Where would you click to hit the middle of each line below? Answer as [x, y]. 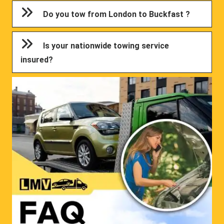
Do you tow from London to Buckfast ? [117, 14]
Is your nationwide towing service [106, 45]
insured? [37, 59]
